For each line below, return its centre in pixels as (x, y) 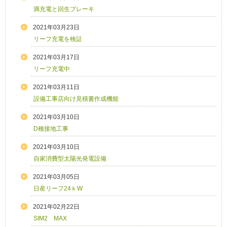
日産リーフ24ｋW (58, 189)
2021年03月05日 (56, 177)
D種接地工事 (51, 129)
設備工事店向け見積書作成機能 (76, 99)
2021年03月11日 (56, 87)
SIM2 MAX (50, 219)
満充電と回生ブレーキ (64, 9)
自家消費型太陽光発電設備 (70, 159)
